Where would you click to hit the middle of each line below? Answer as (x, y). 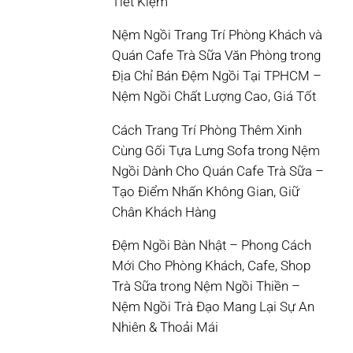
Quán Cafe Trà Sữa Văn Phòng (199, 56)
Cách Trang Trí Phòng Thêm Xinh (207, 130)
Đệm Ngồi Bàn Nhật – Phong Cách (212, 246)
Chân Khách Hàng (164, 212)
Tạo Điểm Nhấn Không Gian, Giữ (206, 191)
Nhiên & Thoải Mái (165, 328)
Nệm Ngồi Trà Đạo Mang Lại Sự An (213, 307)
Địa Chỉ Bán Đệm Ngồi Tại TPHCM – (217, 76)
